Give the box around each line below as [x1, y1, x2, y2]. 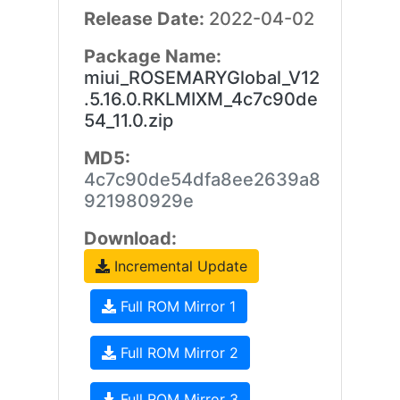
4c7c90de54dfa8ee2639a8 [83, 169, 321, 190]
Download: [83, 228, 177, 249]
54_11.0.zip [83, 110, 173, 131]
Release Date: [83, 8, 209, 29]
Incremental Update [109, 257, 247, 275]
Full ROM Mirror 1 [115, 297, 236, 315]
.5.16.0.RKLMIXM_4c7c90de [83, 88, 318, 110]
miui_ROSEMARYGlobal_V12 [83, 67, 320, 88]
